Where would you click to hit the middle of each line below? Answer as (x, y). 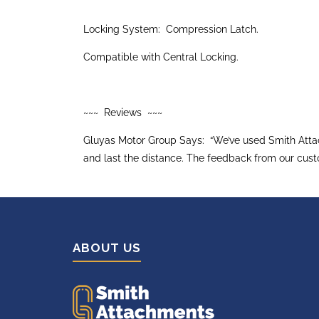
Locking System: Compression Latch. (171, 29)
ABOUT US (107, 247)
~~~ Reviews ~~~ (123, 112)
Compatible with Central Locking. (161, 57)
